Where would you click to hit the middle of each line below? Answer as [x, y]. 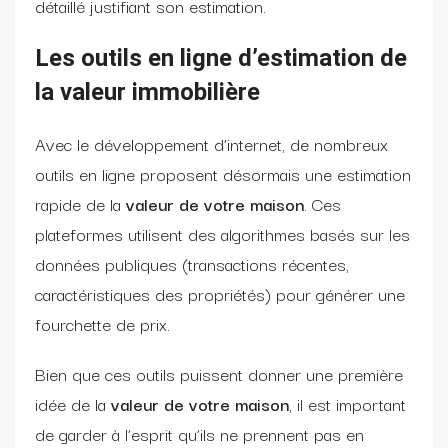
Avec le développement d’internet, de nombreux [211, 143]
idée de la [70, 403]
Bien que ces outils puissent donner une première [219, 373]
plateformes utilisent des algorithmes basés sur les [222, 233]
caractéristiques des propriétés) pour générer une [220, 293]
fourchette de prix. [102, 323]
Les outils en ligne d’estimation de [221, 57]
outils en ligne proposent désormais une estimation [223, 173]
